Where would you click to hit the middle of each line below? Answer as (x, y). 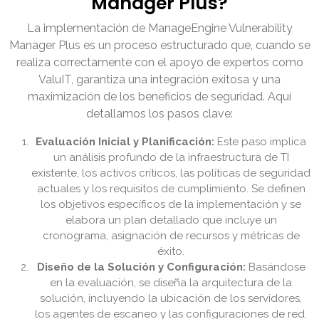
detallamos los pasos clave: (159, 114)
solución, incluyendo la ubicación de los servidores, (171, 299)
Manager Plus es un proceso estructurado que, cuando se (159, 46)
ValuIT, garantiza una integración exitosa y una (159, 80)
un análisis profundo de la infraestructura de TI (171, 158)
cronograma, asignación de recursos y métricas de (171, 236)
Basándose (275, 267)
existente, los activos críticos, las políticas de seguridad (171, 173)
